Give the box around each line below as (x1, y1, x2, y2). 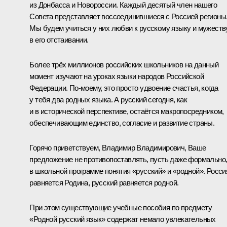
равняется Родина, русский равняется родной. (29, 178, 179, 187)
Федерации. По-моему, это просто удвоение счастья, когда (29, 83, 218, 92)
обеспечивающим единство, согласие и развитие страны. (29, 118, 215, 127)
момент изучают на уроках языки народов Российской (29, 71, 204, 81)
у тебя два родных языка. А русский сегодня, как (29, 95, 187, 104)
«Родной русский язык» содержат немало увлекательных (29, 214, 216, 223)
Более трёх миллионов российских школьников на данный (29, 60, 219, 69)
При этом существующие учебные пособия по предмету (29, 203, 212, 212)
